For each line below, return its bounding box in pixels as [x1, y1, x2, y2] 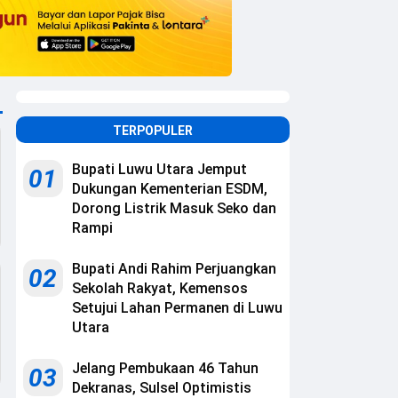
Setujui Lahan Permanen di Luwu [72, 299, 283, 317]
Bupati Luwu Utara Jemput [72, 161, 247, 179]
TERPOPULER [113, 123, 193, 139]
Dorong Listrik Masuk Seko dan [72, 200, 276, 218]
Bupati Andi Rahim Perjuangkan [72, 260, 276, 278]
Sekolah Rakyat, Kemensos [72, 280, 248, 298]
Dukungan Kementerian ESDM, [72, 180, 267, 198]
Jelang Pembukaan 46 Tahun [72, 360, 259, 378]
